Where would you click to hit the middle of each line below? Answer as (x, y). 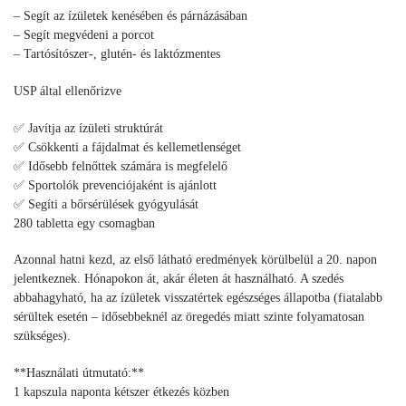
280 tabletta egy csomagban (84, 223)
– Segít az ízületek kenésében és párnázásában (130, 15)
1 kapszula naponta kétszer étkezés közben (121, 392)
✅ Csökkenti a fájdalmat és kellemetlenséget (127, 147)
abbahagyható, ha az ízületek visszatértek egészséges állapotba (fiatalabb (198, 298)
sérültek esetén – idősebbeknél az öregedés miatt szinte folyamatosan (189, 317)
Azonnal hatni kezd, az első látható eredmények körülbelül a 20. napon (195, 260)
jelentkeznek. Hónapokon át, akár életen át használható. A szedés (179, 279)
